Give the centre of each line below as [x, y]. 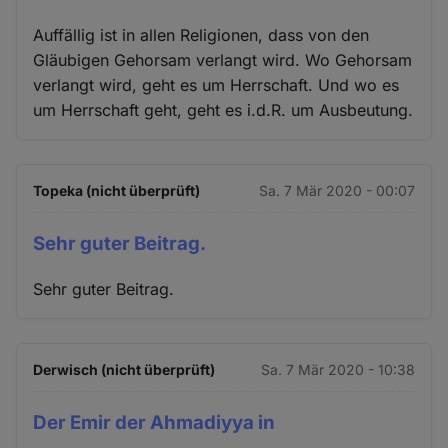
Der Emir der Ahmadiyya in [154, 422]
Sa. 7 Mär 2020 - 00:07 [336, 190]
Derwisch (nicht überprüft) [124, 369]
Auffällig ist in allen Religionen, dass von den [201, 34]
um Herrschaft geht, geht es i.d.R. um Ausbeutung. [223, 109]
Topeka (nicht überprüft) [117, 190]
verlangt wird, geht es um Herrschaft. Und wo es [216, 84]
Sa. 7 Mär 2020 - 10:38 [337, 369]
